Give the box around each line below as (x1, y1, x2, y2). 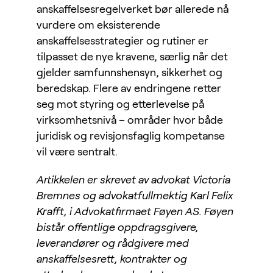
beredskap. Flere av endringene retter (37, 82, 221, 95)
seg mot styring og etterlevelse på (37, 98, 204, 111)
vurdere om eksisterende (37, 19, 160, 32)
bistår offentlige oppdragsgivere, (37, 221, 199, 234)
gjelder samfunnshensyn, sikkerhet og (37, 66, 222, 79)
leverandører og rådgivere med (37, 237, 189, 250)
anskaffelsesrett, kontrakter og (37, 253, 187, 266)
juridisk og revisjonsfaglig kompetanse (37, 130, 225, 143)
